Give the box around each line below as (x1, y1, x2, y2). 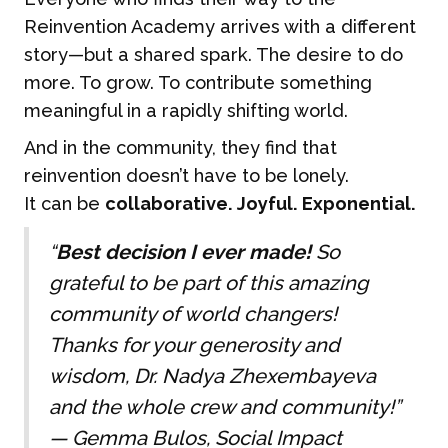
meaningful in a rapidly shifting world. (24, 100, 349, 122)
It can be (24, 193, 106, 215)
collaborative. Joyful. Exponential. (105, 193, 417, 215)
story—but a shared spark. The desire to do (24, 44, 404, 66)
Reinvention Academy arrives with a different (24, 16, 417, 38)
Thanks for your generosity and (49, 333, 341, 358)
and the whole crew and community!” (49, 395, 402, 420)
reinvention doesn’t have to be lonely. (24, 165, 350, 187)
